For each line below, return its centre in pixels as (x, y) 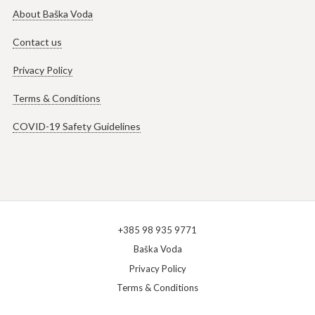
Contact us (37, 42)
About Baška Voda (52, 14)
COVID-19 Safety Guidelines (76, 127)
